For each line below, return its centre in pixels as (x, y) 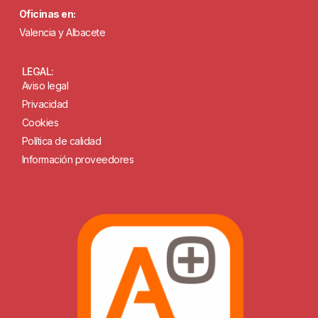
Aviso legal (45, 85)
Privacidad (45, 104)
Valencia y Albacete (62, 33)
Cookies (40, 122)
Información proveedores (78, 159)
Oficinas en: (47, 14)
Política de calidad (61, 141)
